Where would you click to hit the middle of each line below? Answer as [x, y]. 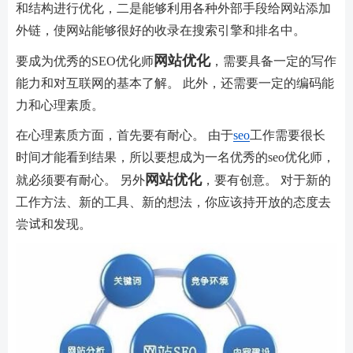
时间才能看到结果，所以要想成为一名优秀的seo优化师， [175, 157]
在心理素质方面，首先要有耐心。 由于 [124, 135]
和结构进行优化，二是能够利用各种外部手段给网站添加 [173, 8]
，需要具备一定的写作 [273, 61]
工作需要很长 [288, 135]
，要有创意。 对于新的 [266, 180]
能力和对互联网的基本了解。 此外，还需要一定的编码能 [175, 83]
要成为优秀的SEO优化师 [85, 61]
